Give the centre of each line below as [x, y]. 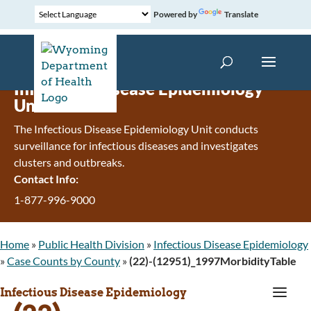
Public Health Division [91, 244]
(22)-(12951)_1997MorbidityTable [213, 260]
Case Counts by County [64, 260]
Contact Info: [46, 179]
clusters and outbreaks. [69, 162]
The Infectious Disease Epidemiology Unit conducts [136, 129]
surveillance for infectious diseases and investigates [136, 145]
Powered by [174, 14]
